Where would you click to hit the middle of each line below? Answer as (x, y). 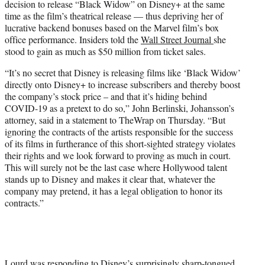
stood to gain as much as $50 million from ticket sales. (105, 51)
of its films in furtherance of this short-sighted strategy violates (120, 143)
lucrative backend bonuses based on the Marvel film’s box (112, 27)
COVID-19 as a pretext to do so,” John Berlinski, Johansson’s (119, 108)
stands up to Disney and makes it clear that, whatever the (110, 179)
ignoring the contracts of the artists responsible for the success (119, 131)
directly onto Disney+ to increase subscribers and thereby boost (122, 84)
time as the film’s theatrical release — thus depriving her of (114, 15)
